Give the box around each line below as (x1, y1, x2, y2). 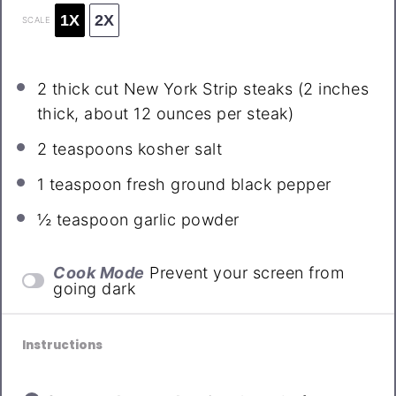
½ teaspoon (36, 209, 129, 229)
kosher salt (133, 139, 223, 158)
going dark (53, 278, 136, 298)
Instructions (21, 336, 103, 354)
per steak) (211, 103, 294, 123)
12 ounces (133, 103, 212, 123)
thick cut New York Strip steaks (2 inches (47, 79, 369, 98)
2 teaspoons (36, 139, 133, 158)
